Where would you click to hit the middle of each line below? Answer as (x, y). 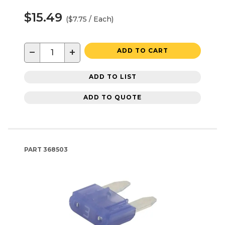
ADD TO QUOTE (113, 97)
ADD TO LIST (113, 77)
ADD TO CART (143, 50)
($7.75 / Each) (90, 19)
